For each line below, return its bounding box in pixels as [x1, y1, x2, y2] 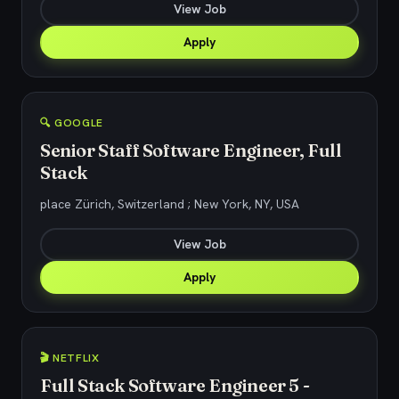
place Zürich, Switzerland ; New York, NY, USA [40, 196, 299, 212]
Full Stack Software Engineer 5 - [40, 374, 310, 396]
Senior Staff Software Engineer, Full [40, 139, 342, 161]
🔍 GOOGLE [40, 116, 103, 130]
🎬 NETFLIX [40, 351, 100, 365]
